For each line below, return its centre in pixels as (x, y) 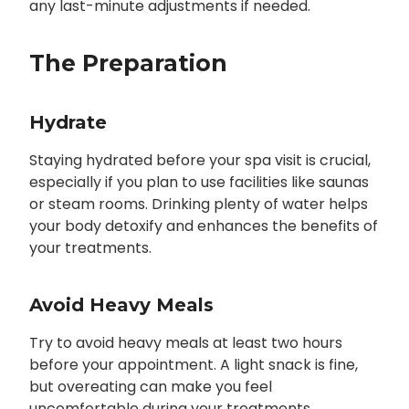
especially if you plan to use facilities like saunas (199, 183)
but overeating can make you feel (150, 387)
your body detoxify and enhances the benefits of (203, 226)
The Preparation (128, 63)
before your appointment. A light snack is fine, (193, 365)
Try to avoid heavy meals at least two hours (185, 343)
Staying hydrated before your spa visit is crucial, (199, 161)
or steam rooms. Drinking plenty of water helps (198, 204)
